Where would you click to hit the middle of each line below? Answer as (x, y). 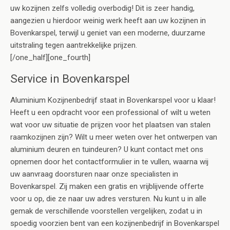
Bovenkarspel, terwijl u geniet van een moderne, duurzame (108, 33)
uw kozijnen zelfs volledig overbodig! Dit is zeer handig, (102, 8)
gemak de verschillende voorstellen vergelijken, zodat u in (106, 211)
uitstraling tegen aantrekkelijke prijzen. (74, 45)
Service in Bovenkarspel (70, 79)
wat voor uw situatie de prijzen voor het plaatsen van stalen (110, 125)
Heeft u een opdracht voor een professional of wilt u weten (110, 113)
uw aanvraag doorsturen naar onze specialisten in (94, 174)
